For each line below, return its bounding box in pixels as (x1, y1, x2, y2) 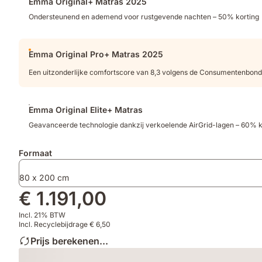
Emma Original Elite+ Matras (29, 104, 143, 115)
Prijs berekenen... (30, 235, 108, 247)
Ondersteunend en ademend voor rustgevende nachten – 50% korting (29, 12, 259, 21)
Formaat (19, 147, 52, 158)
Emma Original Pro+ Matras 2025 (29, 49, 163, 59)
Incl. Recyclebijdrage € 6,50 (19, 219, 111, 229)
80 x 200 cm (19, 172, 69, 182)
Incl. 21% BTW (19, 210, 65, 219)
